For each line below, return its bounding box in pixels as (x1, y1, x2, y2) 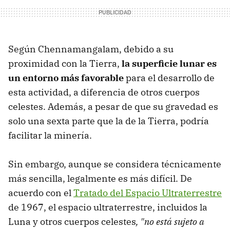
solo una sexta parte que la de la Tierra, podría (8, 115, 209, 127)
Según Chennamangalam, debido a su (8, 43, 174, 55)
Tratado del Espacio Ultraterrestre (73, 187, 222, 199)
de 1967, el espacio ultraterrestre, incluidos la (8, 201, 207, 214)
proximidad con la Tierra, (8, 57, 122, 70)
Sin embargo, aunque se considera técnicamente (8, 158, 221, 170)
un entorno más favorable (8, 72, 124, 84)
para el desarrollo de (124, 72, 215, 84)
